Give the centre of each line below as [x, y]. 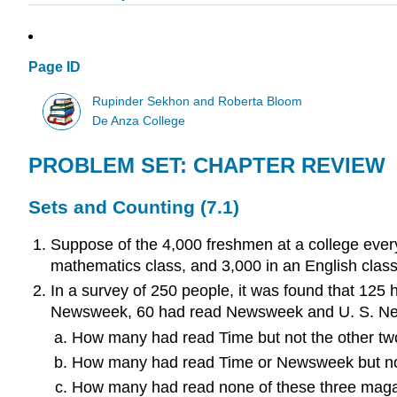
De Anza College [139, 121]
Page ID [54, 67]
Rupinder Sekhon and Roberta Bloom [198, 101]
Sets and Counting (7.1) [134, 207]
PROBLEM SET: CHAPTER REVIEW [207, 166]
